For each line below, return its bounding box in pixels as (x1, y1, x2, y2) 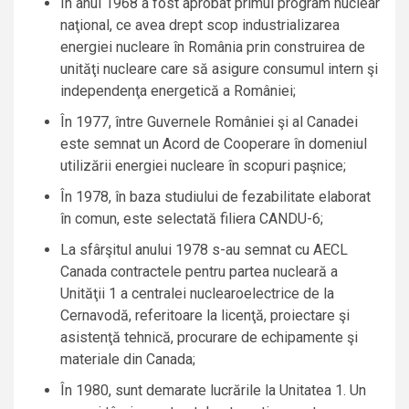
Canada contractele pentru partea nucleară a (60, 263, 338, 281)
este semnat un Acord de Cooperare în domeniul (60, 135, 367, 153)
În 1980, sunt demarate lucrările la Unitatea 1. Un (60, 382, 366, 400)
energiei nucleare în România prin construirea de (60, 38, 365, 57)
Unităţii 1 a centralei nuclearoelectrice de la (60, 285, 334, 303)
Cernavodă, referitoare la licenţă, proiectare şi (60, 307, 350, 325)
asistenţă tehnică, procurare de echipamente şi (60, 329, 358, 347)
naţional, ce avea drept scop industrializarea (60, 16, 340, 35)
